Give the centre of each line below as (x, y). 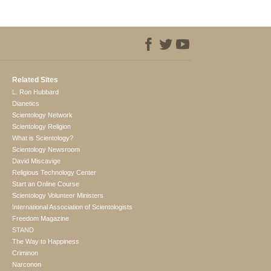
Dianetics (26, 104)
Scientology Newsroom (46, 150)
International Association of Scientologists (73, 207)
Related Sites (35, 80)
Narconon (27, 265)
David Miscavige (37, 161)
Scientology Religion (42, 127)
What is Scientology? (43, 138)
